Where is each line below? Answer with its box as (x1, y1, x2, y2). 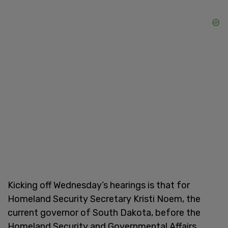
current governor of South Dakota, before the (8, 207, 201, 218)
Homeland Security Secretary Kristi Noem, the (8, 193, 201, 205)
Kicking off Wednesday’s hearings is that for (8, 179, 190, 191)
